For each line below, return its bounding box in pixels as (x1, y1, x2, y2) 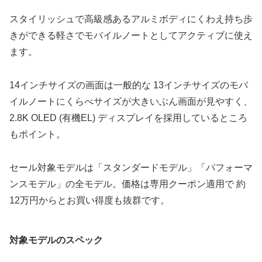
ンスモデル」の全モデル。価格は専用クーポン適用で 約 (9, 178, 246, 189)
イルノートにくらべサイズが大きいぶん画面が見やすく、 (9, 96, 253, 106)
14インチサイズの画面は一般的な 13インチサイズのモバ (9, 80, 248, 90)
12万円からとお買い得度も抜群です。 (9, 195, 170, 205)
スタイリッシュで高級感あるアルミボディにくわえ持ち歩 (9, 14, 253, 25)
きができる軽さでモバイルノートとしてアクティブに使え (9, 30, 253, 41)
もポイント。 (9, 129, 65, 139)
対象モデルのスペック (9, 235, 103, 245)
